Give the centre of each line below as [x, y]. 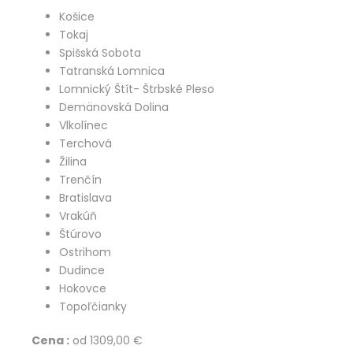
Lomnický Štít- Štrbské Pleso [137, 89]
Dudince [82, 270]
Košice [77, 17]
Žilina [73, 162]
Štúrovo [80, 234]
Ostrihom [85, 252]
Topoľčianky [93, 307]
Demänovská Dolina [114, 107]
